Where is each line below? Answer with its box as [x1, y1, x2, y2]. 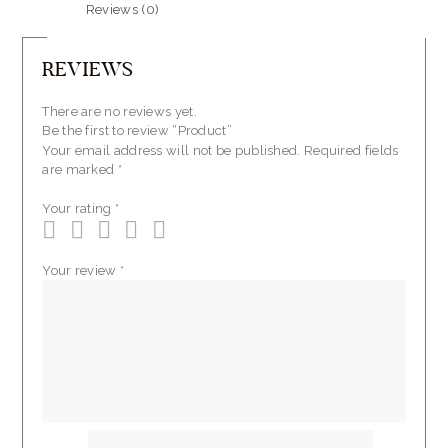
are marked [42, 162, 118, 178]
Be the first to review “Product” [42, 123, 232, 139]
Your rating [42, 200, 115, 216]
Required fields [303, 143, 399, 159]
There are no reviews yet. [42, 104, 197, 120]
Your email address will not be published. [42, 143, 301, 159]
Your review [42, 263, 120, 279]
